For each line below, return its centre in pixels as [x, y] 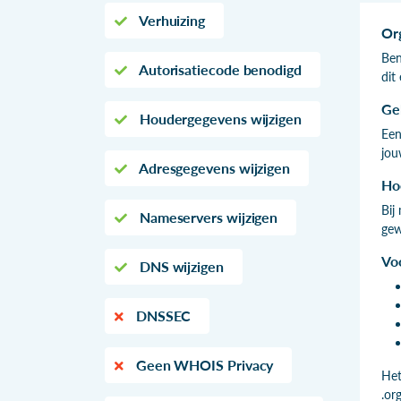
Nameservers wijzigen [207, 217]
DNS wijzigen [179, 266]
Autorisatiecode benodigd [218, 69]
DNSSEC [162, 315]
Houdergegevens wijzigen [219, 118]
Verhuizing [171, 20]
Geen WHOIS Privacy [203, 364]
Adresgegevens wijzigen [213, 167]
